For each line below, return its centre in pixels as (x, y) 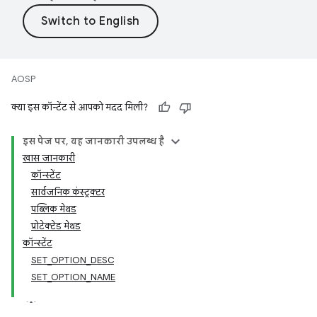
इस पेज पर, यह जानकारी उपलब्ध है (93, 141)
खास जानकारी (49, 158)
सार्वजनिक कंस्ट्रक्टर (68, 192)
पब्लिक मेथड (54, 209)
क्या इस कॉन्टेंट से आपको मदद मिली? (80, 107)
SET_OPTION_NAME (73, 277)
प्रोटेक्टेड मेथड (56, 226)
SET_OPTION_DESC (73, 260)
